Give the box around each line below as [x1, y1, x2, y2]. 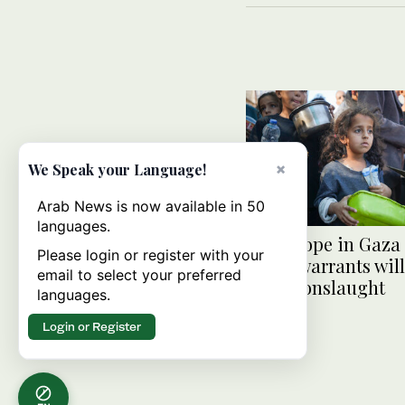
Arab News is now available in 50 [37, 197, 265, 215]
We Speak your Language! [28, 160, 206, 179]
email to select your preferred [37, 266, 241, 284]
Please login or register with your [37, 246, 264, 264]
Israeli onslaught [246, 275, 385, 300]
